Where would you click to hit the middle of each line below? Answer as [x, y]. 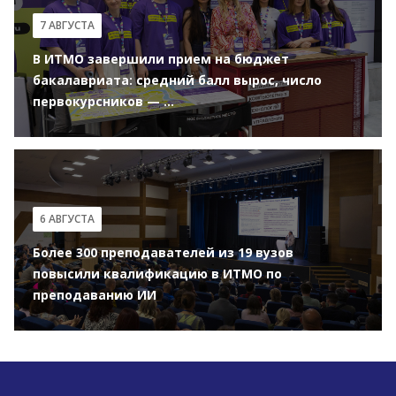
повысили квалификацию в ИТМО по [157, 273]
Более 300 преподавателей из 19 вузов [163, 252]
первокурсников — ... [103, 101]
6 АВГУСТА [67, 218]
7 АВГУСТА [67, 25]
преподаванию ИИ [95, 294]
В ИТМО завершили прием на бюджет [161, 58]
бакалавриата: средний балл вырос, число [177, 80]
